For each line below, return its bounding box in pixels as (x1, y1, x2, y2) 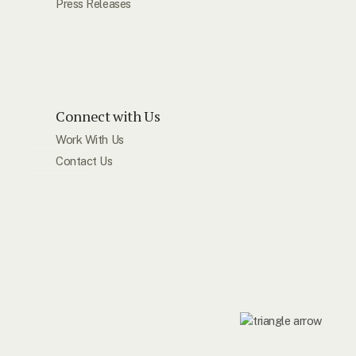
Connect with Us (56, 106, 161, 126)
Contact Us (56, 153, 113, 168)
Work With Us (56, 132, 124, 146)
